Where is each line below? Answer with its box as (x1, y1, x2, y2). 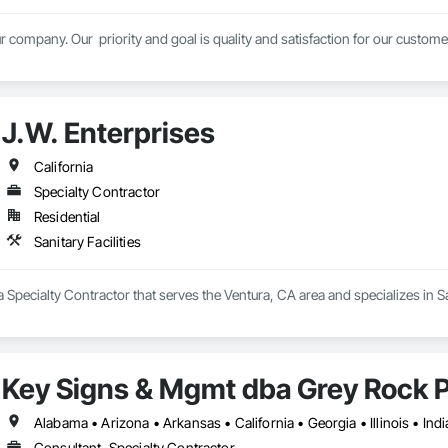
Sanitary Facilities (33, 233, 141, 251)
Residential (33, 208, 101, 226)
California (33, 158, 94, 176)
